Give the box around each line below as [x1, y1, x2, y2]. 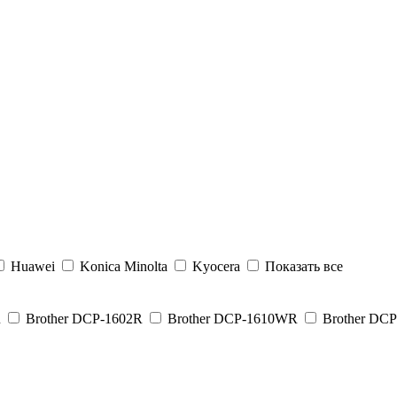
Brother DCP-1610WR [167, 311, 301, 326]
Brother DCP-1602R [26, 311, 146, 326]
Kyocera [192, 259, 244, 274]
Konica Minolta [80, 259, 171, 274]
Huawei [11, 259, 58, 274]
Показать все [265, 259, 343, 274]
